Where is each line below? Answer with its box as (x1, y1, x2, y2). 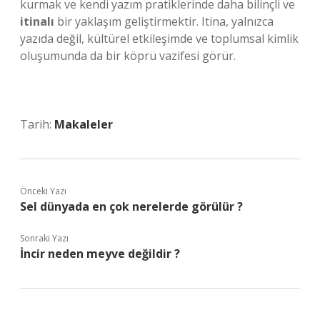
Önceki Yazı (20, 185, 66, 197)
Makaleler (54, 116, 113, 132)
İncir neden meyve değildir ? (20, 246, 180, 261)
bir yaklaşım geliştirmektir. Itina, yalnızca (54, 14, 274, 29)
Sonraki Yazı (20, 232, 69, 244)
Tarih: (20, 116, 54, 132)
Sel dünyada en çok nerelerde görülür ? (20, 199, 243, 214)
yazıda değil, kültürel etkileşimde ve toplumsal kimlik (20, 31, 299, 46)
